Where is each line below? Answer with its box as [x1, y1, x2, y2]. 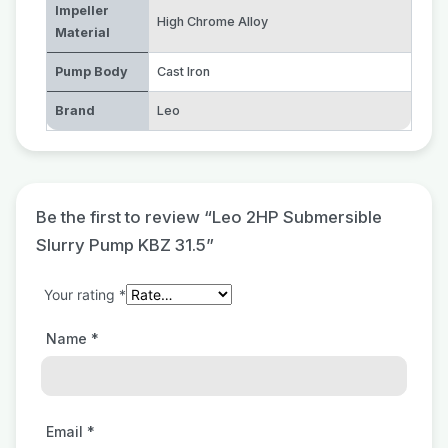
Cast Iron [157, 64, 210, 79]
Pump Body [55, 64, 128, 79]
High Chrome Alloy [157, 14, 268, 29]
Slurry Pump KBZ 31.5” [36, 235, 214, 255]
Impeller [55, 3, 109, 18]
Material [55, 25, 110, 40]
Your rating [44, 286, 119, 303]
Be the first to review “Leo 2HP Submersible [36, 207, 382, 227]
